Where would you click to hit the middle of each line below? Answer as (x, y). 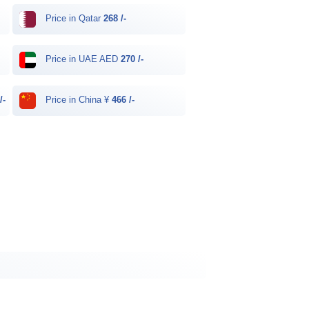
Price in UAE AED (81, 59)
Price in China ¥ (77, 100)
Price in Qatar (73, 19)
